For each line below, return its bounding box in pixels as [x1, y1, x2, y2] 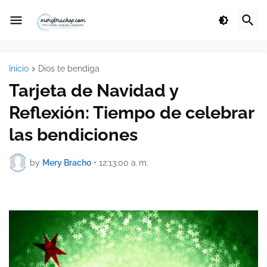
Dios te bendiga [38, 64, 100, 73]
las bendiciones [9, 125, 138, 145]
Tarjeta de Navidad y [9, 80, 178, 101]
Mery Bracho [42, 157, 91, 167]
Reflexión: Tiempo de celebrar [9, 103, 254, 123]
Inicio [9, 64, 29, 73]
